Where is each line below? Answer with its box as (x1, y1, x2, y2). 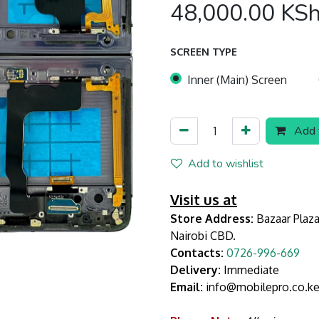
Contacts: (170, 245, 226, 260)
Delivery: (170, 262, 221, 277)
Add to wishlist (188, 155, 263, 172)
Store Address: (170, 211, 253, 226)
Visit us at (170, 189, 237, 209)
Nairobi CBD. (170, 228, 236, 243)
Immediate (221, 262, 279, 277)
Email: (170, 279, 203, 294)
